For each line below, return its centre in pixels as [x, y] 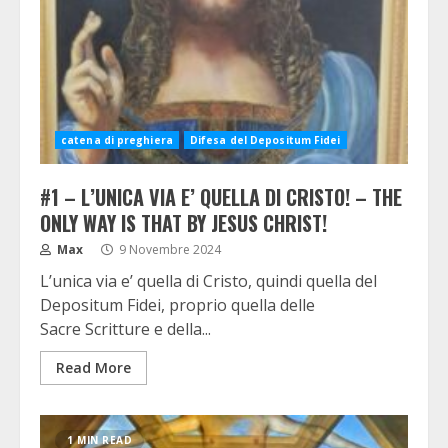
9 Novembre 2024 [168, 249]
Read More [93, 367]
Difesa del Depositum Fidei [265, 140]
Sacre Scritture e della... [125, 329]
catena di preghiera [117, 140]
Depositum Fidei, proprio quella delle [177, 305]
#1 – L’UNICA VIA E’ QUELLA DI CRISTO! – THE [221, 197]
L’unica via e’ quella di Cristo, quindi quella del [208, 281]
